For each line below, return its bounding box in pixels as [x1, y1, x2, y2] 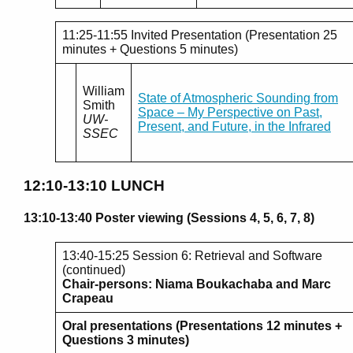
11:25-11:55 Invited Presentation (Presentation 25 [62, 28, 337, 43]
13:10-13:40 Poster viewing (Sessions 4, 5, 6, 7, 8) [24, 211, 314, 225]
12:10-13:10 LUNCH [24, 176, 165, 194]
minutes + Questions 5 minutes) [62, 43, 238, 57]
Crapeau [62, 292, 113, 306]
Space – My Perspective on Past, [138, 106, 322, 120]
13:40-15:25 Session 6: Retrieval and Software [62, 249, 322, 263]
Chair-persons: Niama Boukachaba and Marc [62, 277, 331, 292]
